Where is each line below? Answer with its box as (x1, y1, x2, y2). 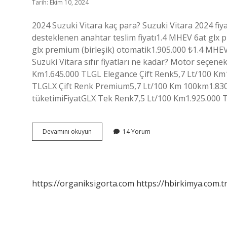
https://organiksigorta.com (32, 178, 134, 189)
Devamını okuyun (43, 127, 92, 136)
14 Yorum (123, 127, 150, 136)
